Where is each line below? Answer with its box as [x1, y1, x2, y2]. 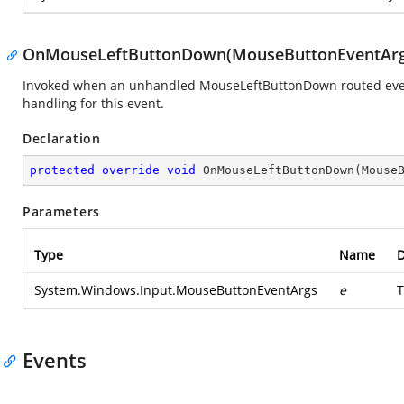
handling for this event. [23, 95, 164, 112]
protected [30, 163, 95, 177]
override [102, 163, 160, 177]
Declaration [23, 130, 101, 147]
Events [23, 346, 87, 373]
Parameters [23, 203, 100, 220]
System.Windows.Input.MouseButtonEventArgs [34, 281, 317, 298]
